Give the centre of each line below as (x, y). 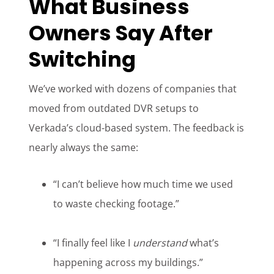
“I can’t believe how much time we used (143, 184)
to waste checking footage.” (117, 204)
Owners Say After (121, 33)
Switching (83, 60)
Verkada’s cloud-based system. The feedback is (137, 128)
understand (160, 243)
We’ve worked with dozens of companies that (133, 89)
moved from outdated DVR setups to (114, 109)
